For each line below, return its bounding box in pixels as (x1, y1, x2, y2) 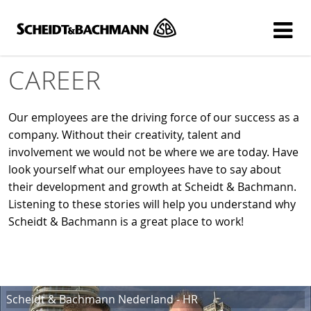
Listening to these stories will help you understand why (8, 196, 296, 212)
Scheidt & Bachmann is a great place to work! (8, 214, 244, 229)
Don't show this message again (85, 40, 248, 55)
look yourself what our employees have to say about (8, 162, 281, 177)
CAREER (8, 62, 101, 97)
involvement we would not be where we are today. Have (8, 144, 299, 160)
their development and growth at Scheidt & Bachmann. (8, 179, 296, 194)
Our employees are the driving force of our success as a (8, 110, 299, 125)
